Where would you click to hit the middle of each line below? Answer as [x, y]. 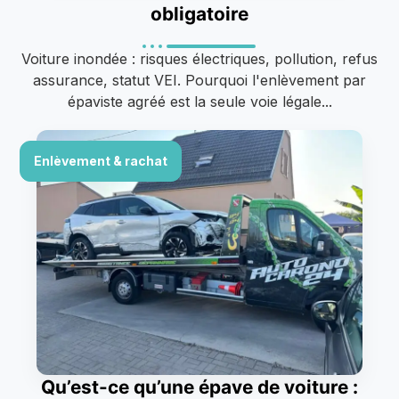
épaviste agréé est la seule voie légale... [199, 101]
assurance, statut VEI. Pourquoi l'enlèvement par [199, 80]
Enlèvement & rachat [101, 160]
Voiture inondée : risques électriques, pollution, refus [199, 58]
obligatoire [199, 13]
